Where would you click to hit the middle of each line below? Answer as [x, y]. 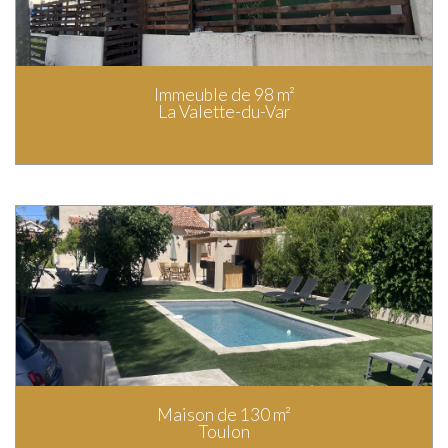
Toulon [224, 431]
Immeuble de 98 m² [224, 94]
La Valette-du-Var [224, 111]
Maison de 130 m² [224, 414]
